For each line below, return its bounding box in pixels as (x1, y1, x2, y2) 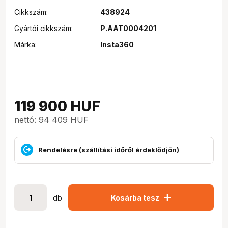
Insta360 (100, 40, 134, 49)
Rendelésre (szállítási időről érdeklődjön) (38, 145, 179, 154)
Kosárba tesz (110, 193, 159, 202)
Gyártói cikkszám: (14, 24, 73, 33)
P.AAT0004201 (100, 24, 156, 33)
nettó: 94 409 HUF (14, 115, 89, 125)
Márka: (14, 40, 37, 49)
